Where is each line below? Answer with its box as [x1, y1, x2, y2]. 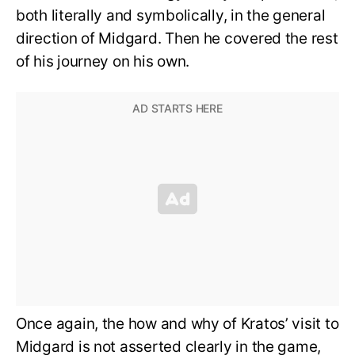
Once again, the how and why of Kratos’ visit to [16, 314, 339, 333]
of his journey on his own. [16, 52, 193, 71]
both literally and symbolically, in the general [16, 6, 326, 25]
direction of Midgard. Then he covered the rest [16, 29, 338, 48]
